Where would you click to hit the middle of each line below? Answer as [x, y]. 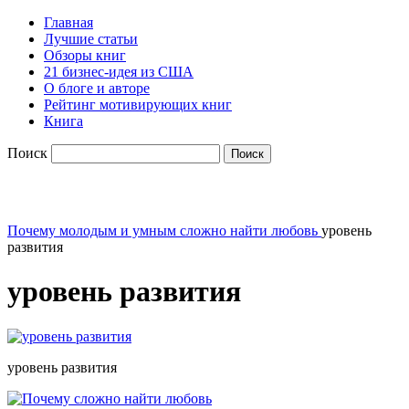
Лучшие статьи [91, 39]
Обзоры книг [85, 55]
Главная [68, 22]
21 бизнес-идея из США [119, 72]
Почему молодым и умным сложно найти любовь [163, 231]
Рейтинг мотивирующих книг [138, 105]
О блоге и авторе [97, 88]
